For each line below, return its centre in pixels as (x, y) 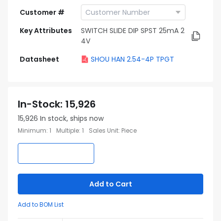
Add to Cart (110, 184)
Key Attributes (46, 31)
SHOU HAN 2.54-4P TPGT (132, 59)
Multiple (68, 130)
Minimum (32, 130)
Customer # (42, 12)
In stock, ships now (72, 118)
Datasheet (39, 59)
